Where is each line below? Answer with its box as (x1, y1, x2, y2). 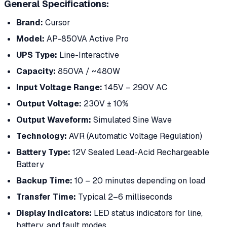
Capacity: (16, 65, 56, 77)
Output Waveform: (16, 114, 91, 125)
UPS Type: (16, 49, 57, 60)
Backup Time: (16, 175, 72, 186)
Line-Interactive (57, 49, 119, 60)
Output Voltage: (16, 98, 82, 109)
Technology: (16, 130, 67, 141)
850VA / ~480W (56, 65, 120, 77)
